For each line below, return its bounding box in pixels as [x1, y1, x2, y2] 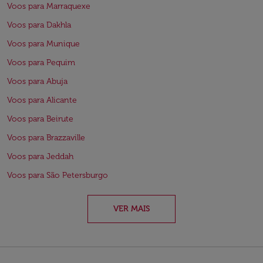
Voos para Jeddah [7, 151, 73, 161]
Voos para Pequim [7, 58, 75, 68]
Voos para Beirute [7, 114, 73, 124]
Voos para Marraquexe [7, 1, 90, 11]
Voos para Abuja [7, 76, 68, 86]
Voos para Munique [7, 39, 80, 49]
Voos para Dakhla [7, 20, 71, 30]
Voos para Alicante [7, 95, 77, 105]
